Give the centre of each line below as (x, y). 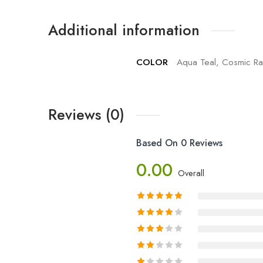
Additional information (124, 30)
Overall (191, 173)
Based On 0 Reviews (179, 143)
